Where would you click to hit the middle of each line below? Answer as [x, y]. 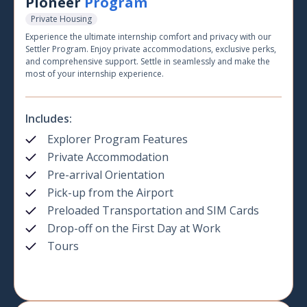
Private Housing [61, 19]
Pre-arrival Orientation [106, 175]
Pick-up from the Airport [110, 193]
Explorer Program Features [118, 139]
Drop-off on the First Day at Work [134, 229]
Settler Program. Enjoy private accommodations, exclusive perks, [151, 49]
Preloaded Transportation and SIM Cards [153, 211]
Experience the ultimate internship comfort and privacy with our [148, 37]
